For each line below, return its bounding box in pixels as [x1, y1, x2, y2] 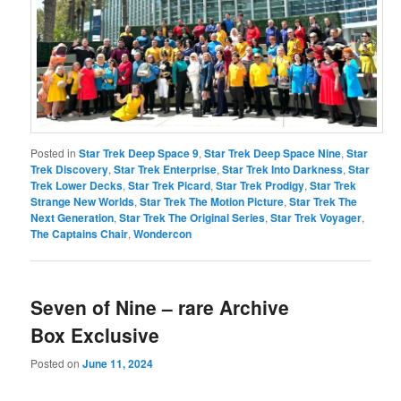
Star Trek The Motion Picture [140, 193, 285, 209]
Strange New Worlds [30, 193, 135, 209]
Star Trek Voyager [270, 209, 363, 226]
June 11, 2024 [82, 354, 154, 371]
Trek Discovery [30, 161, 109, 177]
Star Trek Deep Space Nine [204, 145, 342, 161]
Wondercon [133, 226, 192, 242]
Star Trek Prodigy [216, 177, 305, 193]
